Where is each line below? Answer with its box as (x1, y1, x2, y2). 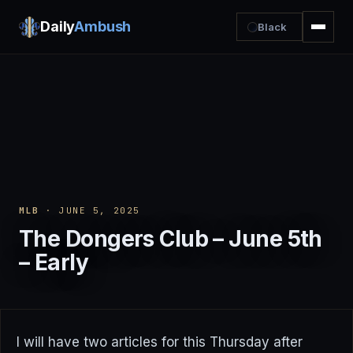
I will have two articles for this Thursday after (17, 334, 303, 350)
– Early (19, 249, 89, 276)
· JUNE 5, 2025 (39, 205, 140, 216)
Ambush (74, 18, 132, 35)
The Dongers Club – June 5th (19, 225, 322, 252)
